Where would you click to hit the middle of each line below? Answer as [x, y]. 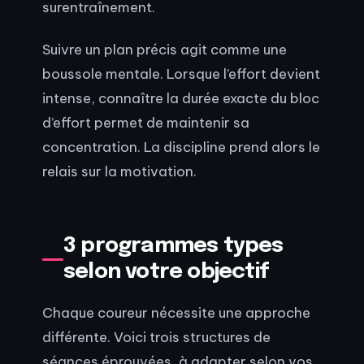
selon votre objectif [167, 272]
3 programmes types [173, 246]
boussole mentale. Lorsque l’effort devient [181, 74]
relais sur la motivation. [119, 171]
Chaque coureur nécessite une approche [176, 312]
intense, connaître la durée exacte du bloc [181, 98]
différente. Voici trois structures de [156, 336]
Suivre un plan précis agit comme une [165, 50]
